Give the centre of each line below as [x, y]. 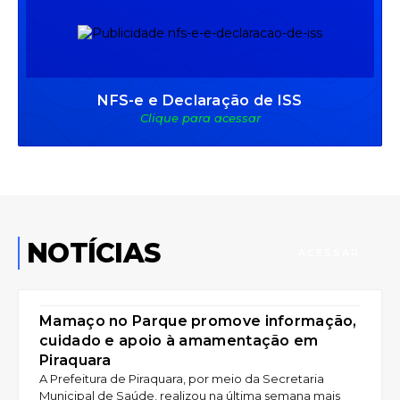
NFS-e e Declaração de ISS [200, 100]
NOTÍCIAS [93, 253]
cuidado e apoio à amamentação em [179, 340]
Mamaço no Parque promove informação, [198, 321]
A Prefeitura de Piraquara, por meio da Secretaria [182, 378]
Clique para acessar [200, 117]
